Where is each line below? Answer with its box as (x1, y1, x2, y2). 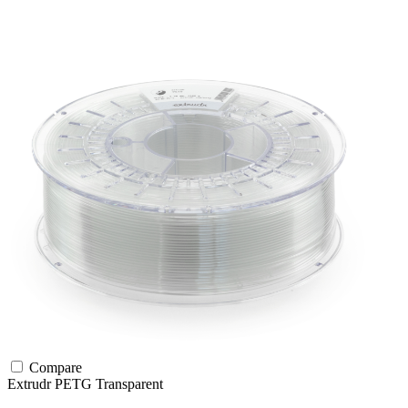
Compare (25, 360, 82, 376)
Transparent (96, 376, 163, 393)
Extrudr (7, 376, 55, 393)
